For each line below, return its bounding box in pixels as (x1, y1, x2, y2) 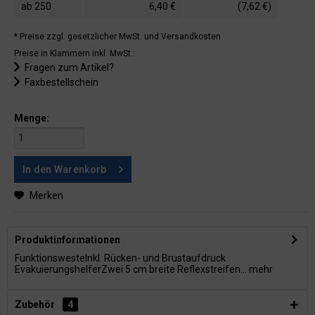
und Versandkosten (144, 32, 221, 41)
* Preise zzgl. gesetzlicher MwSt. (14, 32, 144, 41)
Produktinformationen (15, 234, 120, 245)
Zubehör (15, 299, 57, 310)
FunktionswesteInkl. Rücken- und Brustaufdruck (15, 252, 226, 264)
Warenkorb (53, 164, 107, 175)
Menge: (14, 112, 49, 124)
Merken (30, 190, 63, 201)
